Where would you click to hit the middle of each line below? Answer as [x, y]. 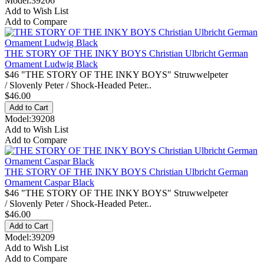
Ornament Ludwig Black [51, 64]
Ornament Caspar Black [49, 182]
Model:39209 [30, 237]
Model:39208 [30, 118]
